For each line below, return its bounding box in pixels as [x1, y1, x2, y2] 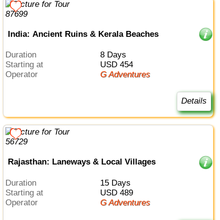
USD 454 [106, 60, 133, 70]
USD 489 [106, 188, 133, 197]
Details [181, 96, 207, 106]
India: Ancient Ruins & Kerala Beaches [7, 29, 159, 39]
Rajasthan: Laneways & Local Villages [7, 157, 156, 167]
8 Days [104, 50, 126, 60]
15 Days [104, 178, 131, 188]
